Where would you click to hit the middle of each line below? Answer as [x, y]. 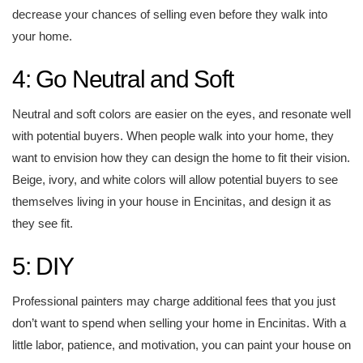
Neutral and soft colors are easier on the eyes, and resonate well [181, 114]
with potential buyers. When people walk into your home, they [173, 136]
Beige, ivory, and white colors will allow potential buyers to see [175, 179]
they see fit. [43, 223]
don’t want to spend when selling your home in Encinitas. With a [179, 323]
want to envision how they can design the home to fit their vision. [181, 158]
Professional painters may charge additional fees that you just [174, 301]
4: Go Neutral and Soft [123, 79]
